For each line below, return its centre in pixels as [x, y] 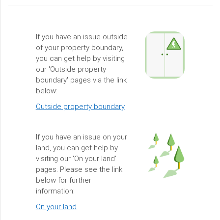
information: [55, 191]
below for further [63, 180]
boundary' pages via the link [81, 80]
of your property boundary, [79, 48]
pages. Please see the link [79, 169]
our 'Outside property [71, 69]
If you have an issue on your [81, 137]
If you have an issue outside [82, 37]
